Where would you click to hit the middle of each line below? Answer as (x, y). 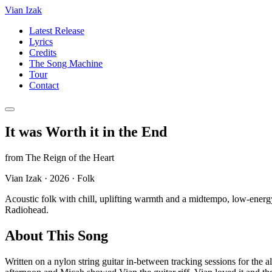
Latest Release (57, 31)
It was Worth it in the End (86, 131)
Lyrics (41, 42)
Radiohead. (27, 209)
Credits (43, 53)
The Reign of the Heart (70, 157)
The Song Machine (66, 63)
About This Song (56, 235)
